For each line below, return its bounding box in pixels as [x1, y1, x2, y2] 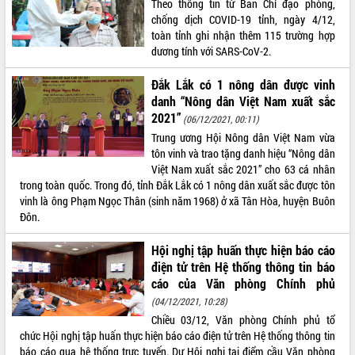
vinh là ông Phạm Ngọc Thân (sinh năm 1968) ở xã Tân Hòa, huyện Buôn [20, 193, 335, 208]
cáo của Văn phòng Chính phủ [151, 274, 335, 292]
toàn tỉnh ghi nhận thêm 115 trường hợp [151, 27, 335, 43]
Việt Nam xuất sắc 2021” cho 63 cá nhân [151, 161, 335, 177]
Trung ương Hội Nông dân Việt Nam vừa [151, 129, 335, 145]
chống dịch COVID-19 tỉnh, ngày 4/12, [151, 11, 335, 27]
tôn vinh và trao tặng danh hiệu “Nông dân [151, 145, 335, 161]
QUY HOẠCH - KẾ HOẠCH [7, 47, 107, 60]
